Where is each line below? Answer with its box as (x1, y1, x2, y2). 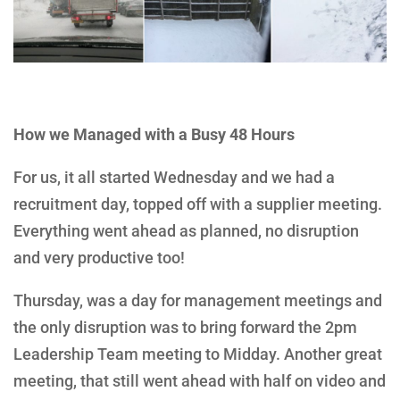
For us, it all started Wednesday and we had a (13, 167, 335, 187)
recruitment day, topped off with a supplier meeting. (13, 194, 382, 213)
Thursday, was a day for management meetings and (13, 290, 382, 310)
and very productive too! (13, 247, 185, 267)
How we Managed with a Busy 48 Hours (13, 124, 295, 144)
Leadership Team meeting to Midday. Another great (13, 344, 382, 363)
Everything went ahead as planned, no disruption (13, 221, 359, 240)
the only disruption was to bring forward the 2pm (13, 317, 357, 337)
